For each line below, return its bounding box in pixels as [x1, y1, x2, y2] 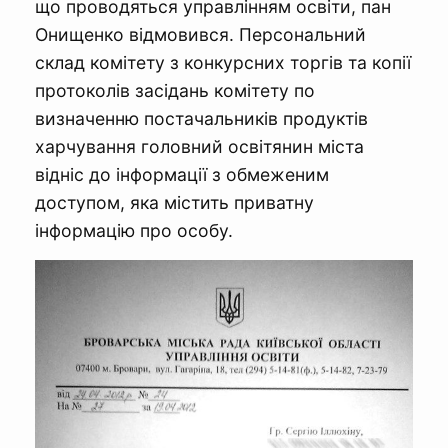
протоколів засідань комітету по [35, 80, 315, 102]
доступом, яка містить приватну [35, 192, 314, 214]
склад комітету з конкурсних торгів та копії [35, 52, 411, 74]
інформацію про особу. [35, 220, 233, 242]
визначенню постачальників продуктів [35, 108, 368, 130]
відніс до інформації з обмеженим [35, 164, 329, 186]
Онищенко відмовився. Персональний [35, 24, 366, 46]
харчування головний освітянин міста [35, 136, 364, 158]
